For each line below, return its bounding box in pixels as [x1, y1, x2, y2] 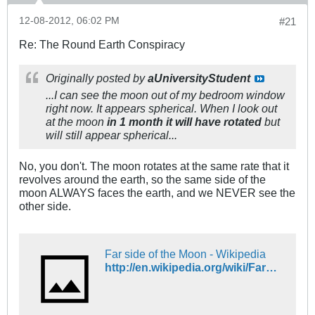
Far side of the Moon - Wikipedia [105, 247, 266, 261]
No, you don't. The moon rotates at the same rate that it [19, 160, 289, 173]
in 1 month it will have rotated [107, 115, 262, 129]
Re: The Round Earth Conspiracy [19, 38, 185, 51]
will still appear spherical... [46, 129, 177, 142]
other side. [19, 200, 71, 213]
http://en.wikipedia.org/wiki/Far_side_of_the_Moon [266, 261, 277, 274]
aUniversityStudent [148, 72, 250, 85]
